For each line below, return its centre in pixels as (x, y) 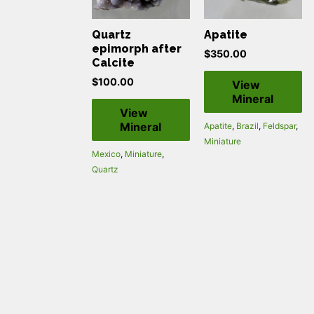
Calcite (113, 62)
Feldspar (279, 125)
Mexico (106, 153)
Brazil (247, 125)
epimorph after (136, 48)
